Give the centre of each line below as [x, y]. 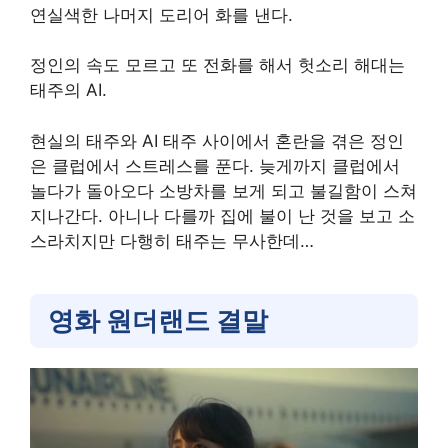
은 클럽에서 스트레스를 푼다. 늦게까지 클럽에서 [215, 165]
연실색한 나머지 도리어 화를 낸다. [164, 14]
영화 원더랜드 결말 [158, 320]
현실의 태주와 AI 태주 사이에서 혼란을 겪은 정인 [217, 140]
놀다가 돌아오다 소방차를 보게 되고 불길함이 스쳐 [223, 190]
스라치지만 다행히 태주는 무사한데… [174, 240]
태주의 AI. [68, 90]
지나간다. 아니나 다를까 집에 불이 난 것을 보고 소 [222, 215]
